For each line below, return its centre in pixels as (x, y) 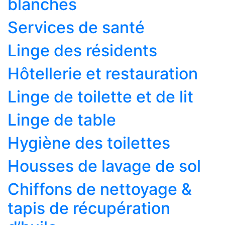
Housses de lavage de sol (104, 166)
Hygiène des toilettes (89, 143)
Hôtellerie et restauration (103, 74)
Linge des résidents (82, 51)
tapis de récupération (89, 208)
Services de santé (76, 28)
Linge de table (62, 120)
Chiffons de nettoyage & (100, 189)
